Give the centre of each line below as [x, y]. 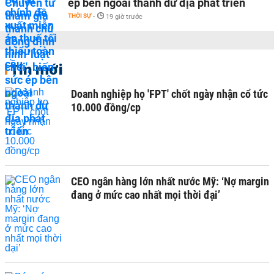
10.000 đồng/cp [106, 107]
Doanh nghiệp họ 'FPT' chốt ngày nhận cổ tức [169, 94]
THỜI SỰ [80, 16]
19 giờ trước [124, 17]
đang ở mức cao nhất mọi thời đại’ [146, 195]
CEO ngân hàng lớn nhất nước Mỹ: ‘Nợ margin [170, 181]
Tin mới [36, 69]
